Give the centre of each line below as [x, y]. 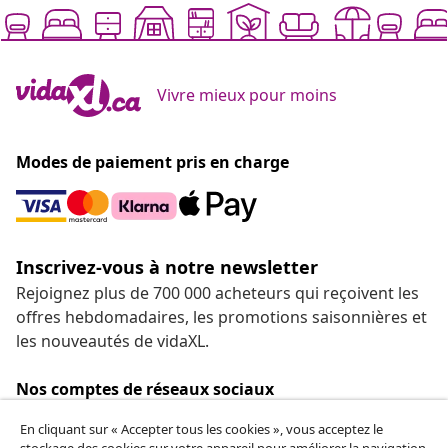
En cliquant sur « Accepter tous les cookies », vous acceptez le [201, 429]
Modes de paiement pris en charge [152, 162]
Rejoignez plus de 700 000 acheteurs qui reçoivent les [217, 293]
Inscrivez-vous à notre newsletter [167, 267]
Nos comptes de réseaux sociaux [145, 389]
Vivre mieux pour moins [247, 95]
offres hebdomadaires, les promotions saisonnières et [221, 317]
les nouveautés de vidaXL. [112, 341]
